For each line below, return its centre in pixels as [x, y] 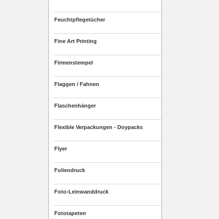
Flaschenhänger [75, 106]
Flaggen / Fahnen [77, 84]
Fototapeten [70, 213]
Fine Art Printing [76, 41]
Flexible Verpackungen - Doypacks [99, 127]
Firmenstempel [74, 63]
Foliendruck [70, 170]
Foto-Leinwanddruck [81, 192]
